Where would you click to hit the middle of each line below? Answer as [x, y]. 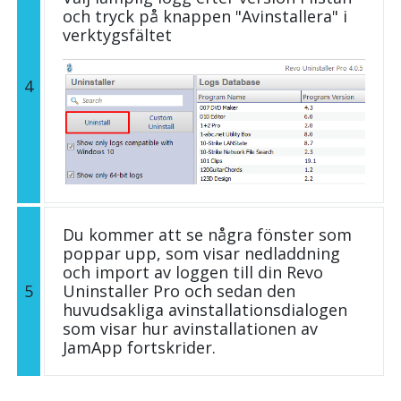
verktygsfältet [117, 34]
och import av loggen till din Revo [193, 272]
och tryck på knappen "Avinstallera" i [205, 16]
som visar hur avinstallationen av [190, 328]
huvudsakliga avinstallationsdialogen [205, 309]
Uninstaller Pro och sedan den [179, 290]
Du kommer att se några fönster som [207, 234]
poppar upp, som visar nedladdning [201, 253]
